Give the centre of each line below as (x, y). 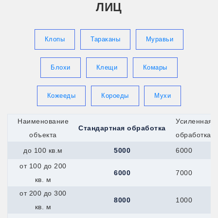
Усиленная (194, 121)
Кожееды (61, 95)
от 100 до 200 (43, 166)
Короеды (115, 95)
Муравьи (160, 39)
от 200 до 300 (43, 193)
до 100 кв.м (43, 150)
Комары (155, 67)
